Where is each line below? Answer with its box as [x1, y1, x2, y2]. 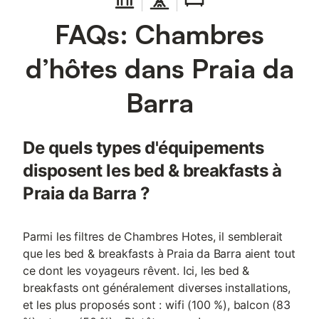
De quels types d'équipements [23, 137, 264, 158]
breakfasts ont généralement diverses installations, [23, 281, 291, 295]
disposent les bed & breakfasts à [23, 160, 282, 181]
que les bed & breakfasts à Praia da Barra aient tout [23, 246, 296, 261]
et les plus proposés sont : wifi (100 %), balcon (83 [23, 298, 291, 312]
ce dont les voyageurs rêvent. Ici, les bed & [23, 263, 250, 278]
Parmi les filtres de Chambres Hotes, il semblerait [23, 229, 283, 244]
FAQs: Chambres [55, 17, 264, 51]
